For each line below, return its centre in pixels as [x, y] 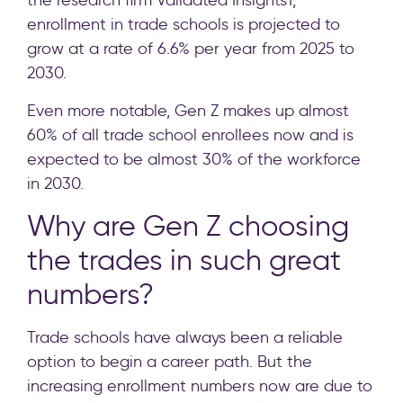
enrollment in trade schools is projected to [184, 25]
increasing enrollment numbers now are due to [200, 386]
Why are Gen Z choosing [188, 226]
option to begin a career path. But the [170, 362]
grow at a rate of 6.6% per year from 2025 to [191, 49]
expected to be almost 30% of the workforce [194, 159]
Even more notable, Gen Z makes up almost [188, 110]
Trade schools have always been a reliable [185, 338]
